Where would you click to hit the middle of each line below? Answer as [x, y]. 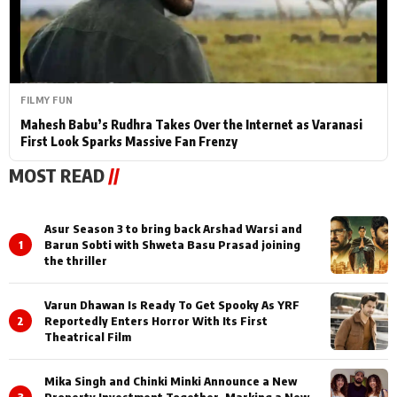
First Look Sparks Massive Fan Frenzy [129, 141]
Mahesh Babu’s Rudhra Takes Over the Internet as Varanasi [191, 124]
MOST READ [58, 175]
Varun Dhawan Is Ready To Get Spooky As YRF [172, 305]
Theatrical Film [88, 337]
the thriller [76, 261]
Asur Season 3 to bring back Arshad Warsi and [173, 229]
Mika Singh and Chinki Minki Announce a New [171, 381]
